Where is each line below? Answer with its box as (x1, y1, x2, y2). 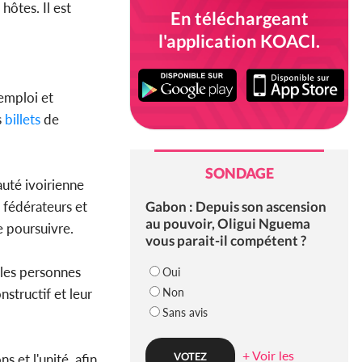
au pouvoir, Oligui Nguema (145, 215, 310, 233)
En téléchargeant (170, 7, 309, 29)
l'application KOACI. (158, 30, 320, 52)
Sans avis (162, 305, 208, 320)
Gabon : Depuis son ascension (145, 198, 326, 216)
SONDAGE (204, 164, 274, 183)
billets (5, 111, 40, 128)
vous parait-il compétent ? (145, 232, 306, 250)
